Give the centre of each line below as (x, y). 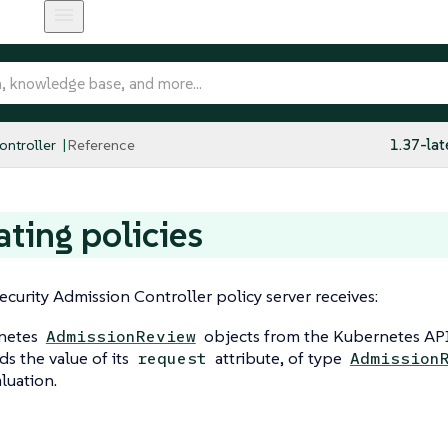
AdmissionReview (120, 336)
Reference (101, 144)
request (171, 358)
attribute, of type (278, 358)
